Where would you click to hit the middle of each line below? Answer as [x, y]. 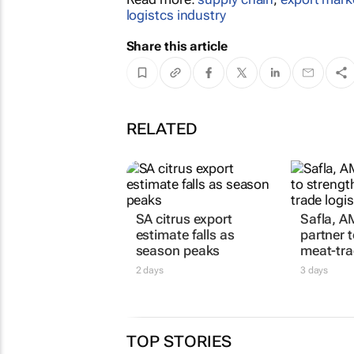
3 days [314, 270]
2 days [149, 270]
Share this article [177, 46]
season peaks [178, 250]
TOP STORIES [179, 341]
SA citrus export [184, 218]
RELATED [162, 128]
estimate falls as [185, 234]
